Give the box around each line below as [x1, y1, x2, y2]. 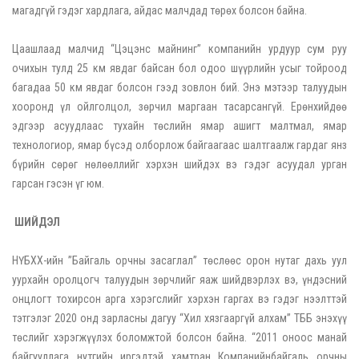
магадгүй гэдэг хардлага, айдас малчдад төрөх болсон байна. [12, 4, 307, 18]
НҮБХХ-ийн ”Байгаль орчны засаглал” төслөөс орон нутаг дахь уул [12, 254, 347, 268]
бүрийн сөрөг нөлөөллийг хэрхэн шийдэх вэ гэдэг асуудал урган [12, 158, 347, 171]
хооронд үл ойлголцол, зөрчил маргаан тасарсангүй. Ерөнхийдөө [12, 100, 347, 114]
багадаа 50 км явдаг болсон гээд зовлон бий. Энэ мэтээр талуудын [12, 81, 347, 95]
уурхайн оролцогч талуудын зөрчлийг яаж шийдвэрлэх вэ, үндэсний [12, 273, 347, 287]
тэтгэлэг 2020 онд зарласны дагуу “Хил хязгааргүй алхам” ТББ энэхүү [12, 312, 347, 325]
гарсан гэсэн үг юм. [12, 177, 104, 191]
